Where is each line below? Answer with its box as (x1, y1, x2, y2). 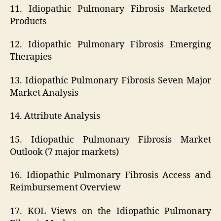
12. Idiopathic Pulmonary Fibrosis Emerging (10, 39, 211, 51)
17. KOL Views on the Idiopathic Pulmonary (10, 205, 211, 217)
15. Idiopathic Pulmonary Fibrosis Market (10, 134, 211, 146)
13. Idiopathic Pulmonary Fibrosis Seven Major (10, 74, 211, 86)
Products (10, 15, 46, 27)
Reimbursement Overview (10, 182, 121, 194)
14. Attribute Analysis (10, 110, 100, 122)
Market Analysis (10, 87, 78, 99)
